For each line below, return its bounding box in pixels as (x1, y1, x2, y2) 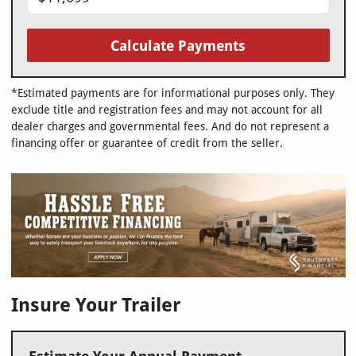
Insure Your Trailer (10, 292, 180, 316)
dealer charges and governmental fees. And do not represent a (10, 120, 329, 133)
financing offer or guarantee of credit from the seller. (10, 137, 283, 150)
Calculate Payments (110, 37, 246, 54)
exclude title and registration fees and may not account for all (10, 103, 323, 117)
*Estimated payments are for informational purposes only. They (10, 87, 335, 100)
